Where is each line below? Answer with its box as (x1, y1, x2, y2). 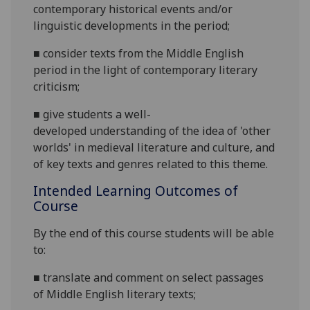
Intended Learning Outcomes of (33, 181, 239, 201)
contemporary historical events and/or (33, 1, 233, 17)
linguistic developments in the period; (33, 18, 230, 34)
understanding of (86, 123, 183, 139)
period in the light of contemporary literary (33, 62, 258, 78)
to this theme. (194, 156, 268, 172)
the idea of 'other (182, 123, 271, 139)
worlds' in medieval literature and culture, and (33, 140, 275, 156)
